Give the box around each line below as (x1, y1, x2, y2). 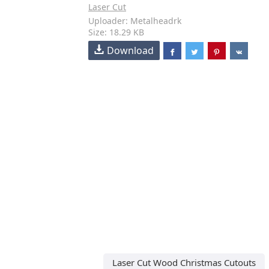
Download (107, 44, 154, 57)
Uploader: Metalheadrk (88, 15, 181, 26)
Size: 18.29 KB (88, 26, 144, 38)
